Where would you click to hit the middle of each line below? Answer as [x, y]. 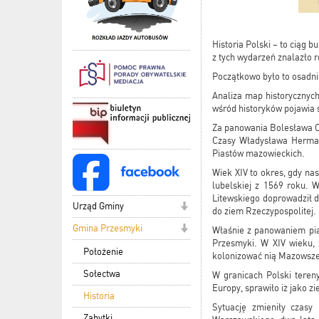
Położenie [103, 251]
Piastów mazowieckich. [258, 154]
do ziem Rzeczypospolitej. [264, 211]
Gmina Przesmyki [108, 228]
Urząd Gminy [98, 206]
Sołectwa [102, 273]
